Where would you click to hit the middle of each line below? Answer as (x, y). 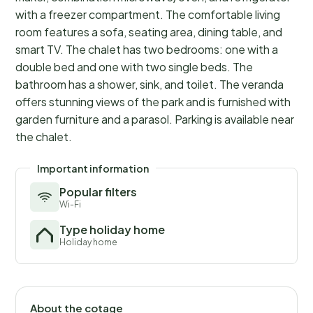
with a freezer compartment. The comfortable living (148, 15)
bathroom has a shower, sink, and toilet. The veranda (150, 85)
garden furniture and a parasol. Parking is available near (155, 119)
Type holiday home (112, 230)
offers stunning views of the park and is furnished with (153, 102)
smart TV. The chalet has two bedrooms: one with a (147, 50)
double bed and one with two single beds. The (134, 67)
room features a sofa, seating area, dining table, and (149, 32)
